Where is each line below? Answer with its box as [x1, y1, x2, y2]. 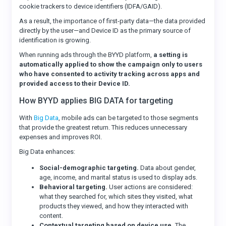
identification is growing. [19, 36, 91, 44]
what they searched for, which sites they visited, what [39, 193, 193, 200]
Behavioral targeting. [39, 183, 109, 191]
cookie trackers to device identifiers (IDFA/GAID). [19, 3, 162, 10]
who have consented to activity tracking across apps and [19, 70, 200, 78]
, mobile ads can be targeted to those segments [59, 114, 199, 122]
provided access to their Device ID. [19, 80, 131, 87]
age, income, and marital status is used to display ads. [39, 174, 198, 181]
